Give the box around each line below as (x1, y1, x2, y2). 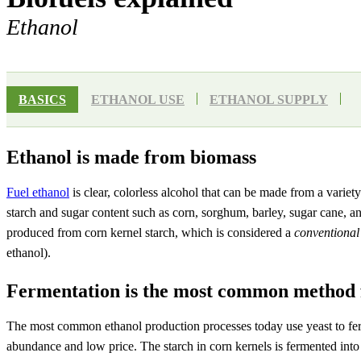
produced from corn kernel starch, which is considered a (6, 226, 294, 240)
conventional (294, 226, 359, 240)
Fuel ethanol (6, 185, 69, 200)
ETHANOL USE (91, 93, 185, 107)
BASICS (19, 93, 66, 107)
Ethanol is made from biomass (6, 147, 256, 168)
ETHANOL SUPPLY (210, 93, 328, 107)
